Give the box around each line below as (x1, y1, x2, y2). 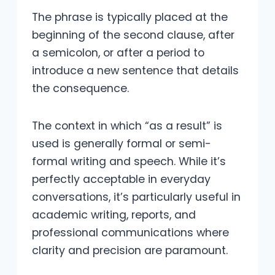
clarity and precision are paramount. (32, 242, 228, 258)
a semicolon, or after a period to (32, 45, 204, 60)
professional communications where (32, 225, 229, 240)
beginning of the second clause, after (32, 27, 234, 42)
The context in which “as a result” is (32, 118, 222, 133)
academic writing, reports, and (32, 207, 196, 222)
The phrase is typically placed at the (32, 9, 228, 25)
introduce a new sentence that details (32, 63, 239, 78)
